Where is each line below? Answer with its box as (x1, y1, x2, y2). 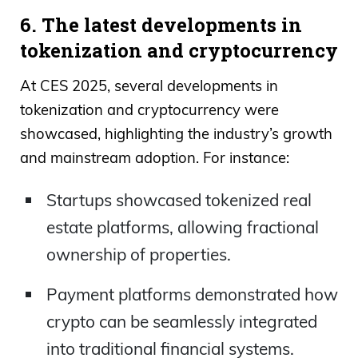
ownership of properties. (46, 244, 231, 265)
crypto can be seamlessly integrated (46, 311, 317, 332)
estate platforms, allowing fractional (46, 217, 319, 238)
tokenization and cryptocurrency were (20, 101, 279, 120)
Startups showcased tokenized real (46, 189, 312, 211)
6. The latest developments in (20, 11, 302, 38)
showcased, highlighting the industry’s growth (20, 125, 332, 144)
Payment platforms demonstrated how (46, 284, 338, 305)
